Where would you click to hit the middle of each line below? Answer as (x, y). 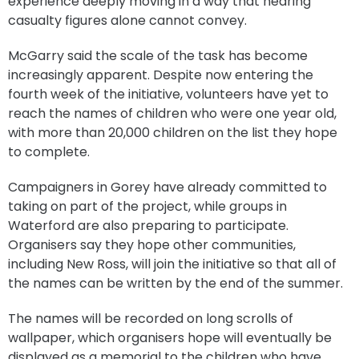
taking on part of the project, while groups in (147, 207)
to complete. (49, 152)
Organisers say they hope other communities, (152, 245)
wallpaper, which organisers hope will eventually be (170, 338)
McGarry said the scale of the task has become (158, 56)
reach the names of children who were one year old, (172, 114)
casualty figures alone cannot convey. (127, 21)
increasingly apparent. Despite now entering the (161, 75)
